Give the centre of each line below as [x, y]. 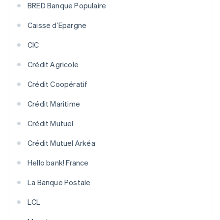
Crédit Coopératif [58, 84]
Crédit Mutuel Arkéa [61, 143]
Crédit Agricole [53, 65]
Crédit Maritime [54, 104]
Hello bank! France [58, 163]
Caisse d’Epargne [57, 25]
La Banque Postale [59, 182]
